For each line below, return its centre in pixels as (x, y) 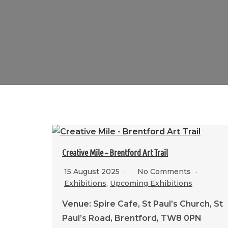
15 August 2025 (93, 171)
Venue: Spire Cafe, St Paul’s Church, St (142, 204)
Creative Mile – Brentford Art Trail (115, 152)
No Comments (165, 171)
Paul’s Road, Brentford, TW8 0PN (132, 218)
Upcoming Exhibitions (151, 183)
